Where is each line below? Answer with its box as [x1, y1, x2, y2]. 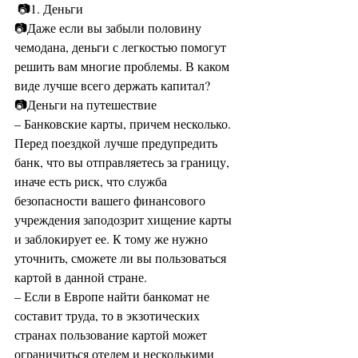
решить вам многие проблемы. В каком [14, 58, 233, 74]
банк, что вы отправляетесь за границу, [14, 153, 233, 170]
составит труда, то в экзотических [14, 307, 203, 324]
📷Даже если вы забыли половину [14, 19, 205, 36]
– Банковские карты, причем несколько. [14, 115, 234, 132]
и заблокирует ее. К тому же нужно [14, 230, 211, 247]
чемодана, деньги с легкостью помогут [14, 38, 229, 55]
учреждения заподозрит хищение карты [14, 211, 235, 228]
